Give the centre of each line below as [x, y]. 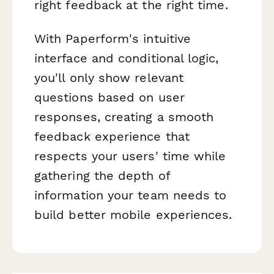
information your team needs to [131, 195]
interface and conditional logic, [127, 58]
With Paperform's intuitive [113, 39]
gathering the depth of [102, 176]
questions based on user [109, 98]
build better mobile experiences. [133, 215]
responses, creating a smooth [124, 117]
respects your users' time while [130, 156]
